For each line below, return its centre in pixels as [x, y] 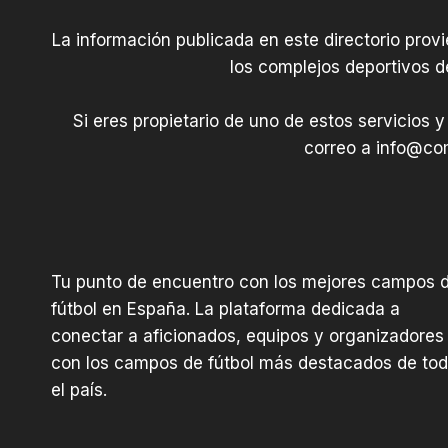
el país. [79, 390]
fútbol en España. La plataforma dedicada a [225, 309]
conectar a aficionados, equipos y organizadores [247, 336]
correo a [339, 148]
